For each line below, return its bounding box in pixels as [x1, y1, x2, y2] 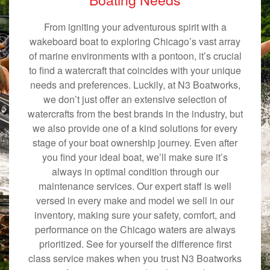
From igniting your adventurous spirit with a [43, 19, 227, 34]
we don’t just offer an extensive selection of [43, 92, 227, 106]
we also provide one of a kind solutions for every [33, 121, 237, 135]
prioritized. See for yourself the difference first [39, 236, 231, 251]
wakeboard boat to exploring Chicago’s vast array [30, 34, 240, 48]
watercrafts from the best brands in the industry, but [27, 106, 243, 121]
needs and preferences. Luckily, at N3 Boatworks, [30, 77, 240, 92]
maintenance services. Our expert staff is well [39, 178, 231, 193]
